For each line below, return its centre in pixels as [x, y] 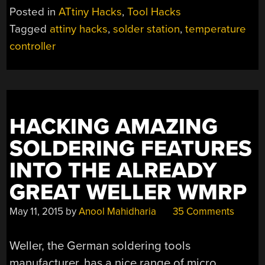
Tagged [30, 29]
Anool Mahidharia [118, 211]
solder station [147, 29]
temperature [216, 29]
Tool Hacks [154, 12]
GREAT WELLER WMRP [128, 192]
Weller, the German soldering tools [100, 246]
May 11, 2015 [37, 211]
